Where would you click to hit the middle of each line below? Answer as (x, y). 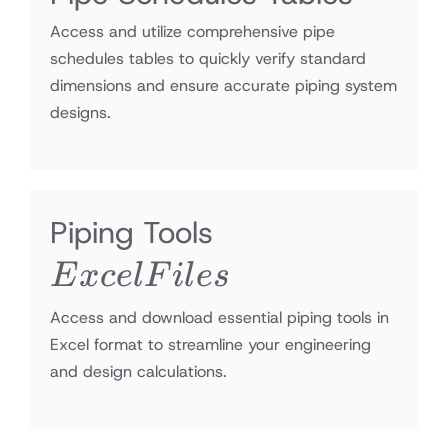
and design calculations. (138, 371)
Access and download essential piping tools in (219, 317)
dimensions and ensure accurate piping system (223, 85)
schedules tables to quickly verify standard (208, 58)
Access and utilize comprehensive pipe (192, 31)
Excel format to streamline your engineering (210, 344)
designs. (80, 112)
